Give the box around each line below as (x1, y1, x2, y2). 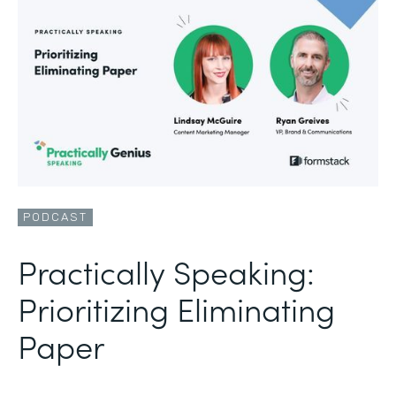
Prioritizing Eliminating (18, 285, 335, 331)
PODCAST (23, 209, 88, 224)
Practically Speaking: (18, 247, 315, 293)
